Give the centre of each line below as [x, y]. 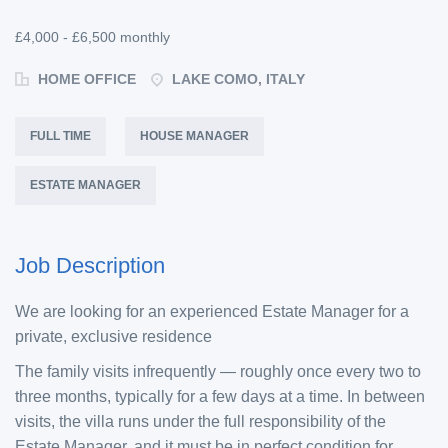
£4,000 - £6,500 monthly [92, 37]
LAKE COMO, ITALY [238, 79]
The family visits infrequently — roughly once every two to [218, 371]
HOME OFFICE [85, 79]
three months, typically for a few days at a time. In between [220, 396]
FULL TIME [60, 136]
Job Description [90, 265]
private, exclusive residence [115, 336]
